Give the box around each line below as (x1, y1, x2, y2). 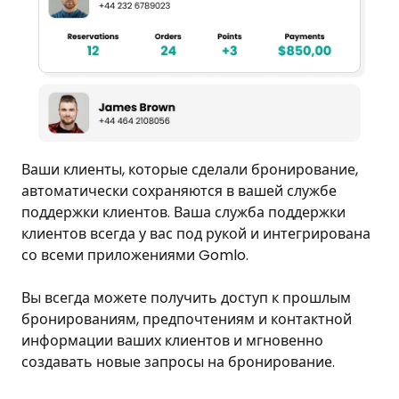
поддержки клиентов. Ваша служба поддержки (21, 202, 346, 224)
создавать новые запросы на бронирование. (21, 352, 335, 373)
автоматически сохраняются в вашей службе (21, 181, 337, 202)
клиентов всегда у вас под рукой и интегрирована (21, 224, 370, 245)
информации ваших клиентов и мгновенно (21, 330, 323, 352)
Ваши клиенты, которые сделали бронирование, (21, 159, 358, 181)
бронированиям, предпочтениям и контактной (21, 309, 352, 330)
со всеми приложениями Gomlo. (21, 245, 248, 266)
